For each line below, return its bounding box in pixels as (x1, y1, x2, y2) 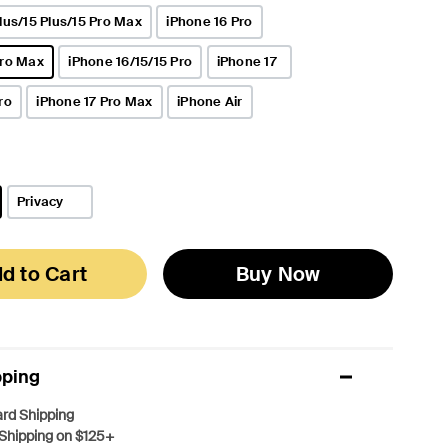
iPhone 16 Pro (166, 12, 253, 30)
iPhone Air (177, 92, 243, 110)
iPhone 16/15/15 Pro (68, 52, 193, 70)
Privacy (16, 192, 64, 210)
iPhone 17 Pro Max (36, 92, 153, 110)
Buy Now (235, 260, 321, 287)
